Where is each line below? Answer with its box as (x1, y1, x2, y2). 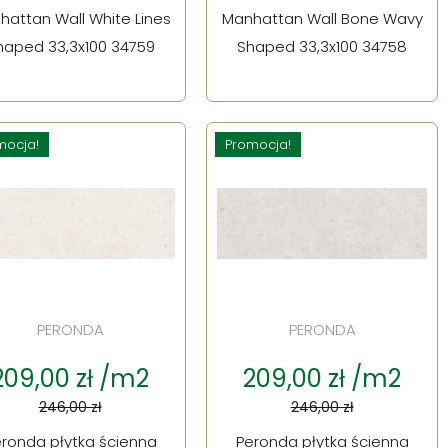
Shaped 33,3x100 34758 (237, 35, 407, 57)
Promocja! (225, 134, 291, 154)
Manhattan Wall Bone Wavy (221, 7, 423, 29)
